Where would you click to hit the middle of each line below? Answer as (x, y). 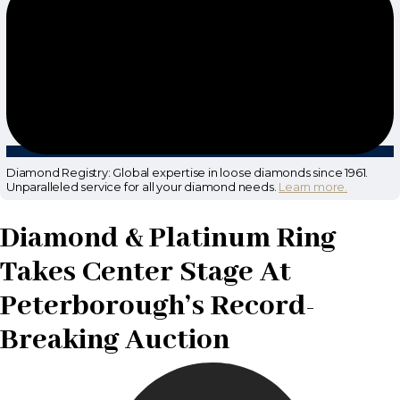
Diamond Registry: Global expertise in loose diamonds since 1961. (187, 173)
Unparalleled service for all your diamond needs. (143, 187)
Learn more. (313, 187)
